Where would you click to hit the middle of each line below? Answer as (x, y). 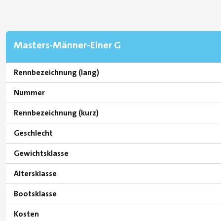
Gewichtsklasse (41, 153)
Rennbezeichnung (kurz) (56, 112)
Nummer (29, 92)
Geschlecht (33, 133)
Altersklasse (35, 173)
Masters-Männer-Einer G (67, 45)
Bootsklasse (35, 193)
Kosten (26, 214)
